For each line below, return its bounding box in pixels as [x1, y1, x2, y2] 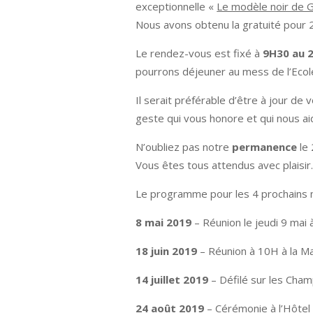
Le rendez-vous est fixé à [136, 46, 263, 60]
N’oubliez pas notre [136, 140, 233, 154]
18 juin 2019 [136, 244, 198, 258]
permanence [232, 140, 298, 154]
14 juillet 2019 [136, 272, 209, 286]
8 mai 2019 [136, 215, 192, 229]
